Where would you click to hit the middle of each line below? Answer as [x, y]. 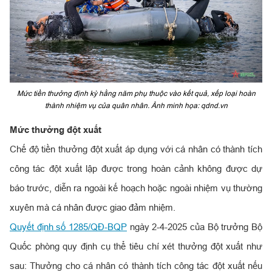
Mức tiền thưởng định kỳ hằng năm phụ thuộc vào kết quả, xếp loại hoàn [136, 93]
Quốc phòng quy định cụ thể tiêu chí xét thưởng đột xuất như [136, 246]
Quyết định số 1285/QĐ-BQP [68, 226]
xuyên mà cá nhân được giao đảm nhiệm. [93, 207]
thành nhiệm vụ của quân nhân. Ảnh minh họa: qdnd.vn [136, 105]
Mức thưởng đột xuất [56, 130]
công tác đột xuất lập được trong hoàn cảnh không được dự [136, 168]
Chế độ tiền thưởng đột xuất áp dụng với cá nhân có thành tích [136, 149]
